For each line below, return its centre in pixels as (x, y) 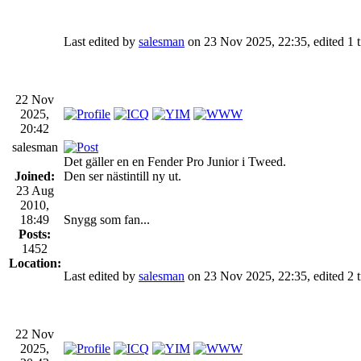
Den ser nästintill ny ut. (122, 176)
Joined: (35, 176)
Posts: (35, 234)
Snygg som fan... (107, 219)
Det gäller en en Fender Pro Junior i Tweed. (175, 161)
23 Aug (35, 190)
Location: (35, 263)
